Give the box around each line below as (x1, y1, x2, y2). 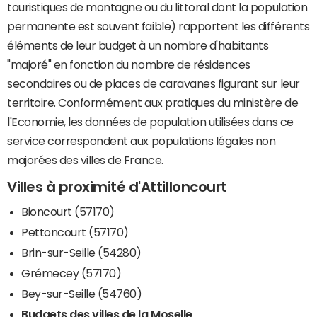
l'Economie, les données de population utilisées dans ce (7, 116, 294, 128)
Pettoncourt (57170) (21, 226, 129, 238)
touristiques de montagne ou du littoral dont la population (7, 1, 308, 13)
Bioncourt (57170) (21, 206, 115, 218)
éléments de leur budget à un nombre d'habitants (7, 40, 269, 52)
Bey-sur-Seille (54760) (21, 288, 142, 300)
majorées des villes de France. (7, 154, 163, 166)
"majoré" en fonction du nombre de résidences (7, 59, 250, 71)
